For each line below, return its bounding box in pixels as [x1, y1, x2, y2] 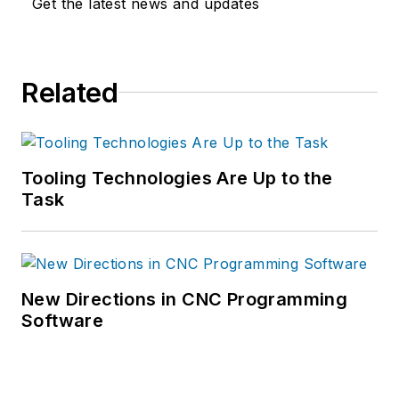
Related [21, 76, 118, 109]
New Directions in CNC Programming [21, 288, 348, 310]
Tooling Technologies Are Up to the [21, 167, 333, 189]
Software [21, 309, 104, 331]
